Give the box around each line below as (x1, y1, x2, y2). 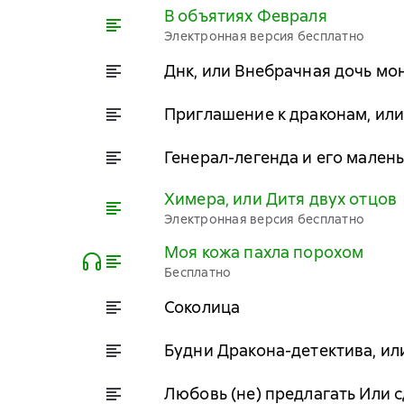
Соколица (164, 296, 241, 317)
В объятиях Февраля (164, 5, 327, 26)
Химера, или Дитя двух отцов (164, 188, 398, 209)
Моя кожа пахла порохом (164, 242, 364, 262)
